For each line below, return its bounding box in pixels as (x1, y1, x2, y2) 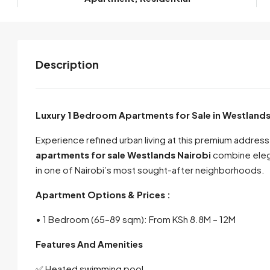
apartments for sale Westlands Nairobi (36, 149, 211, 161)
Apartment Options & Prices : (36, 189, 171, 201)
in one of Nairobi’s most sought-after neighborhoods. (36, 164, 265, 176)
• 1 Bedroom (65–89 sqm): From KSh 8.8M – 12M (36, 213, 236, 225)
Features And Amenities (36, 238, 143, 250)
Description (36, 57, 99, 72)
